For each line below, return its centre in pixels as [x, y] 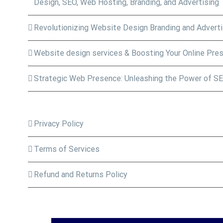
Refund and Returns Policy [80, 174]
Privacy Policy [58, 124]
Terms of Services [66, 149]
